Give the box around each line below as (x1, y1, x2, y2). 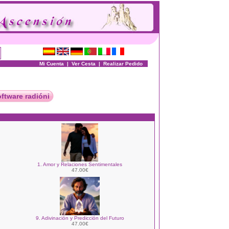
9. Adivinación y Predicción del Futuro (35, 215, 124, 221)
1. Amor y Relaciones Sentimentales (37, 162, 122, 167)
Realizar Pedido (103, 61, 143, 66)
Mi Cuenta (39, 61, 64, 66)
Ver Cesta (72, 61, 96, 66)
